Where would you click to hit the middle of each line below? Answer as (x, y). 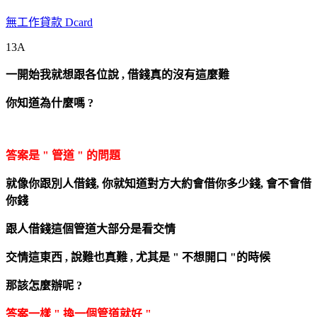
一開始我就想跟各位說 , (67, 74)
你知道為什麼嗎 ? (50, 103)
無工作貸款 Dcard (49, 22)
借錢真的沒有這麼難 (178, 74)
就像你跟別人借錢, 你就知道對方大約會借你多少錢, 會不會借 (158, 183)
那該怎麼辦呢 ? (44, 285)
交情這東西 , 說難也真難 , (71, 257)
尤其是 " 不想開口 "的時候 (203, 257)
